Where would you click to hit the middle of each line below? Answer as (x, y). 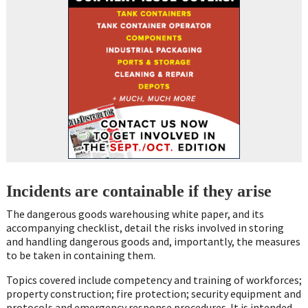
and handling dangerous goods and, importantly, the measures (153, 241)
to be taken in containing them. (80, 255)
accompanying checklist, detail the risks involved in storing (145, 227)
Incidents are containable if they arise (139, 191)
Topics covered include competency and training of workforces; (154, 279)
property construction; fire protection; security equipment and (153, 293)
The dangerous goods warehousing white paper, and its (135, 213)
